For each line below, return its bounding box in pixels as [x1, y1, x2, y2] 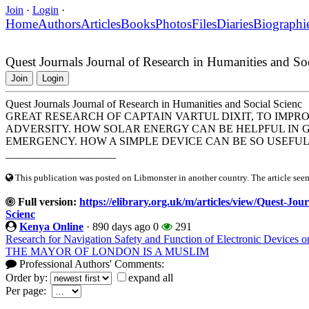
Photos [155, 16, 192, 31]
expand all [128, 271, 173, 283]
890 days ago [92, 220, 150, 232]
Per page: [6, 284, 52, 297]
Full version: [15, 195, 77, 208]
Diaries [217, 16, 253, 31]
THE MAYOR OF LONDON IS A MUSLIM [6, 245, 209, 257]
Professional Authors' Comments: [17, 257, 164, 270]
